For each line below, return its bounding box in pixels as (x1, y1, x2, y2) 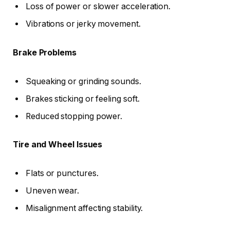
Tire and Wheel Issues (13, 140, 103, 150)
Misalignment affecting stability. (26, 203, 143, 213)
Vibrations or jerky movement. (26, 19, 141, 29)
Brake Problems (13, 47, 76, 57)
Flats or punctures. (26, 168, 99, 178)
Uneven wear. (26, 185, 80, 196)
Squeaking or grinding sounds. (26, 76, 141, 86)
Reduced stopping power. (26, 111, 123, 121)
